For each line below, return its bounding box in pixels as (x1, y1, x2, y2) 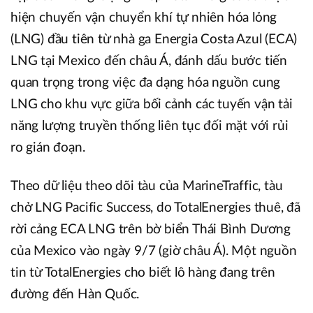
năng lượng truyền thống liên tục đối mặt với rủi (10, 119, 289, 133)
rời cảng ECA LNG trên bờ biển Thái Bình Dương (10, 222, 291, 236)
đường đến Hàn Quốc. (10, 287, 140, 301)
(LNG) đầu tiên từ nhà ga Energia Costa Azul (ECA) (10, 32, 298, 46)
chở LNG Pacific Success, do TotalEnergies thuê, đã (10, 201, 300, 214)
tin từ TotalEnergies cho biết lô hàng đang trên (10, 265, 275, 279)
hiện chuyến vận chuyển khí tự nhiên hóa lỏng (10, 10, 277, 24)
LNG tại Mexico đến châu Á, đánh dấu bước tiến (10, 54, 287, 68)
